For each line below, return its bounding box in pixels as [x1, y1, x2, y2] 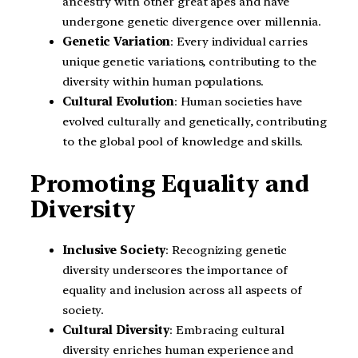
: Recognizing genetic [165, 243, 288, 258]
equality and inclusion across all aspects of [62, 283, 302, 298]
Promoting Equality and [30, 169, 309, 197]
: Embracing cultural [169, 323, 285, 338]
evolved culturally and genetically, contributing [62, 113, 328, 129]
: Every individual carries [170, 34, 308, 49]
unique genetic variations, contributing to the [62, 54, 317, 69]
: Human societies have [174, 93, 303, 109]
